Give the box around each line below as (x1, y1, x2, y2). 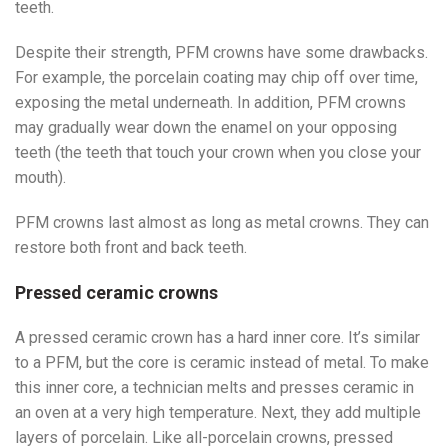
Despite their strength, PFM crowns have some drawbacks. (15, 42, 428, 62)
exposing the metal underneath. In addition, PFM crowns (15, 92, 406, 112)
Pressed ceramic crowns (15, 281, 218, 303)
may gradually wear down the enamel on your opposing (15, 117, 397, 137)
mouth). (15, 167, 66, 187)
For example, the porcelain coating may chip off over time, (15, 67, 418, 87)
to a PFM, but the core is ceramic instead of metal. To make (15, 352, 429, 372)
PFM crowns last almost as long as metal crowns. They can (15, 212, 429, 232)
